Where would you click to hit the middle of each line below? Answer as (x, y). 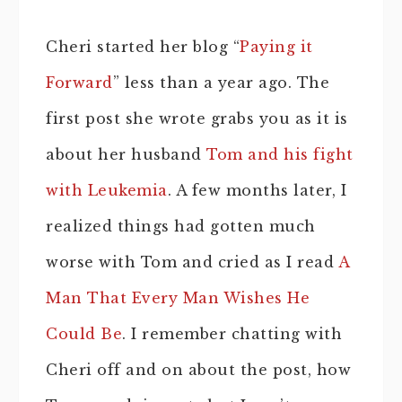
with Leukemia (107, 190)
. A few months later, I (257, 190)
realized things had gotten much (181, 226)
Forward (79, 83)
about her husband (126, 154)
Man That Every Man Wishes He (178, 298)
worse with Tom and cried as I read (192, 262)
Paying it (276, 47)
